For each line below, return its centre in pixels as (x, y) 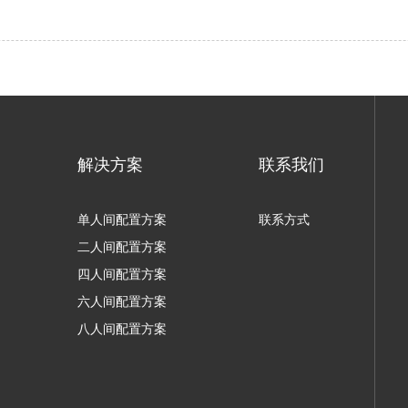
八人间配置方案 (122, 329)
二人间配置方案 (122, 247)
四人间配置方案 (122, 274)
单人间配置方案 (122, 219)
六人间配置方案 (122, 301)
